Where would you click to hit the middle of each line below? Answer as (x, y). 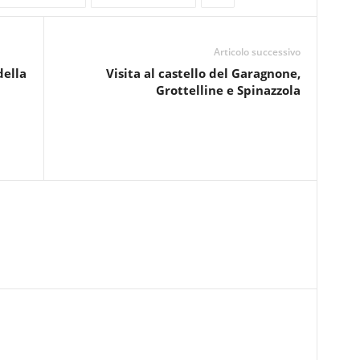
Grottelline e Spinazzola (228, 90)
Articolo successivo (257, 52)
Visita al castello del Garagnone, (203, 73)
